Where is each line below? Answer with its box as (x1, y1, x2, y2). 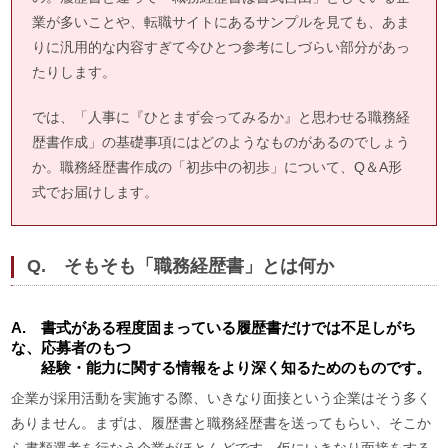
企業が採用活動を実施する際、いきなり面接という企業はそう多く (11, 389, 432, 406)
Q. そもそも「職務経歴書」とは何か (26, 255, 334, 276)
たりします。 (32, 63, 117, 80)
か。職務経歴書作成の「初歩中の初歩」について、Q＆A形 (32, 158, 403, 175)
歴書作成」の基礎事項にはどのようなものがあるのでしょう (32, 133, 411, 150)
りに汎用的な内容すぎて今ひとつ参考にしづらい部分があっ (32, 38, 411, 55)
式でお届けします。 (32, 183, 159, 200)
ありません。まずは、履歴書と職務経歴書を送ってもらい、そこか (11, 414, 432, 431)
